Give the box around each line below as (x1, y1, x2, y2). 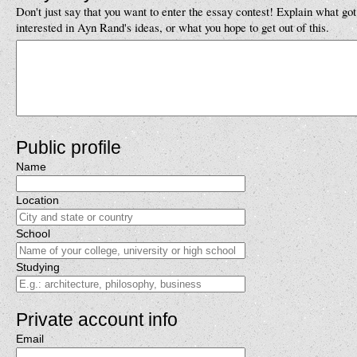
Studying (16, 261, 60, 273)
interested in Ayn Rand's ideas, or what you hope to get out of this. (16, 19, 329, 35)
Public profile (16, 137, 121, 158)
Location (16, 194, 59, 206)
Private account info (16, 309, 178, 330)
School (16, 227, 50, 240)
